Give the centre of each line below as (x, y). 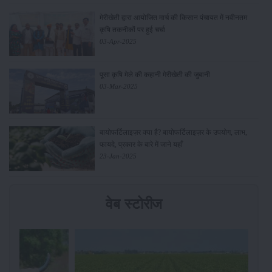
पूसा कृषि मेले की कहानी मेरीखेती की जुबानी (155, 75)
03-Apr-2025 (118, 41)
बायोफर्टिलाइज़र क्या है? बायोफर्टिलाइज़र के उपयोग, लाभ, (174, 133)
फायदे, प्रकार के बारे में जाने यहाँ (141, 145)
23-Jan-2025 (118, 156)
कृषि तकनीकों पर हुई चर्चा (133, 29)
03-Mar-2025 (119, 87)
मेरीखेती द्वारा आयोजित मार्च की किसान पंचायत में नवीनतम (174, 17)
